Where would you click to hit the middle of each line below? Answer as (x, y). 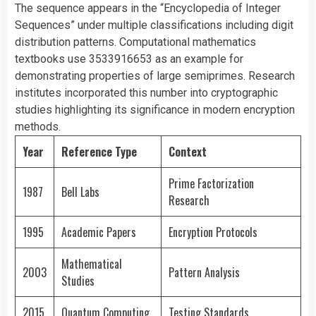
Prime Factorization (211, 184)
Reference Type (99, 152)
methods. (38, 127)
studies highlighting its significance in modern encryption (155, 110)
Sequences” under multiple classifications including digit (154, 25)
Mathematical (92, 264)
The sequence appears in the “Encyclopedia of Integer (148, 8)
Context (188, 152)
